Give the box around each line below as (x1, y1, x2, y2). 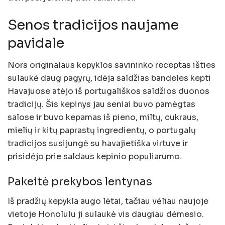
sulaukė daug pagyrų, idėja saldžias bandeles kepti (8, 73, 211, 84)
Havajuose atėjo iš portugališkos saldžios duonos (8, 86, 209, 97)
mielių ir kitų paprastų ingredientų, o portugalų (8, 125, 196, 136)
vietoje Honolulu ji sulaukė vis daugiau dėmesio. (8, 208, 204, 219)
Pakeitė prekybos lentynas (8, 174, 152, 188)
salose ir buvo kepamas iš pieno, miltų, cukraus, (8, 112, 198, 123)
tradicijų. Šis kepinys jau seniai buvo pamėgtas (8, 99, 195, 110)
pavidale (8, 34, 64, 52)
